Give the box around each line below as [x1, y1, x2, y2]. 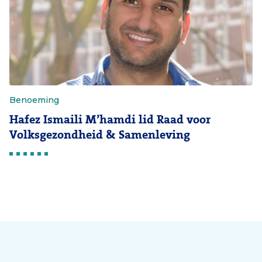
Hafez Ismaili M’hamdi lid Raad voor [9, 113, 211, 126]
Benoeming [9, 95, 59, 105]
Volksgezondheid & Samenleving [9, 128, 190, 142]
